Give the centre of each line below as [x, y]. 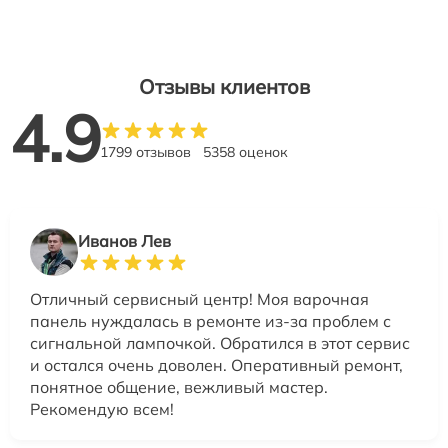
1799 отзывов [145, 152]
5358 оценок [245, 152]
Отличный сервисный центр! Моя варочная [199, 299]
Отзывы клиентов [224, 87]
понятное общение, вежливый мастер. [179, 387]
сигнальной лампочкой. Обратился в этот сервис [220, 343]
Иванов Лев [124, 241]
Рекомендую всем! [102, 409]
